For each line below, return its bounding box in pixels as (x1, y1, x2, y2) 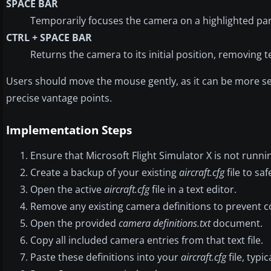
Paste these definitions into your (30, 250, 181, 264)
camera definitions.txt (119, 216, 211, 230)
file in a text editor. (149, 182, 237, 196)
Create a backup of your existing (30, 165, 179, 179)
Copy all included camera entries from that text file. (30, 233, 263, 247)
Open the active (30, 182, 104, 196)
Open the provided (30, 216, 119, 230)
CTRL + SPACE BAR (6, 30, 92, 44)
